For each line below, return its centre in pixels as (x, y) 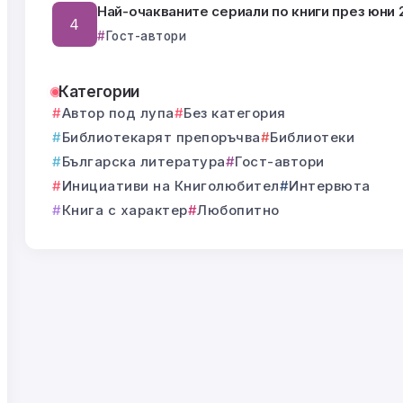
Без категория (235, 113)
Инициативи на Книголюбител (170, 186)
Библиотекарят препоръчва (161, 138)
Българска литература (143, 162)
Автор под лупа (118, 113)
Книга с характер (125, 210)
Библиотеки (312, 138)
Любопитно (238, 210)
